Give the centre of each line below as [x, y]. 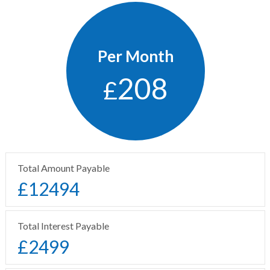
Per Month [135, 56]
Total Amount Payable [64, 168]
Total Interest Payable [63, 225]
